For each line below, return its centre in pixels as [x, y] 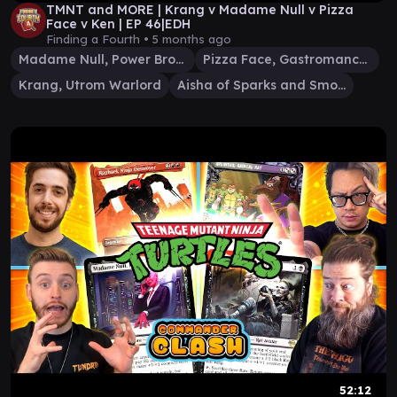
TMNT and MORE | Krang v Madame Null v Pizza [200, 10]
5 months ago [192, 39]
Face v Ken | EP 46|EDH [118, 24]
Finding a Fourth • [99, 39]
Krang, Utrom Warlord [90, 85]
